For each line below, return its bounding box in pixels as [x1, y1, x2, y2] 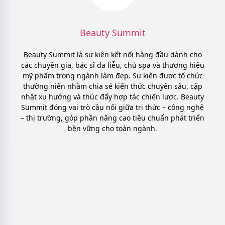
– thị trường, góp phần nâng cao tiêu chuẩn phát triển [21, 113, 204, 123]
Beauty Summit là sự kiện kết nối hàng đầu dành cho [23, 50, 202, 60]
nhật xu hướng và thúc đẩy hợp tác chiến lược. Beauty [21, 92, 204, 102]
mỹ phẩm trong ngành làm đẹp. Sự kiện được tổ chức [22, 71, 203, 81]
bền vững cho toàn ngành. [68, 124, 157, 134]
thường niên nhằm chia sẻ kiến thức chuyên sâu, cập [23, 81, 202, 91]
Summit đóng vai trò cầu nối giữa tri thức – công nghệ [21, 102, 204, 113]
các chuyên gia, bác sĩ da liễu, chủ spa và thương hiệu [21, 60, 204, 70]
